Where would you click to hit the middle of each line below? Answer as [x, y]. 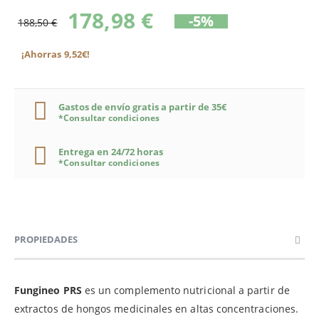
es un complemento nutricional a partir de [185, 290]
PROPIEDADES [46, 239]
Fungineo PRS [48, 290]
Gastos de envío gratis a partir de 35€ [142, 106]
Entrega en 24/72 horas [111, 151]
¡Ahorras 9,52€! [56, 54]
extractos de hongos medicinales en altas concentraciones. [156, 308]
